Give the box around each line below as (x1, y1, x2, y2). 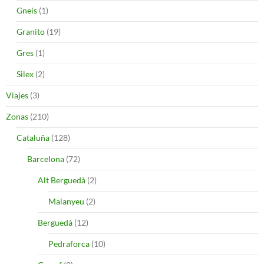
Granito (16, 26, 45, 37)
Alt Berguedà (38, 174, 85, 185)
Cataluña (16, 132, 49, 143)
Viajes (6, 90, 28, 100)
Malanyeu (48, 196, 84, 206)
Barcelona (27, 153, 64, 164)
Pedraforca (48, 238, 90, 249)
